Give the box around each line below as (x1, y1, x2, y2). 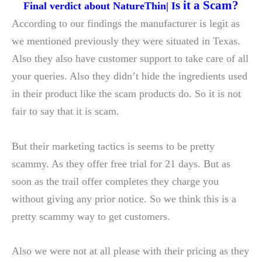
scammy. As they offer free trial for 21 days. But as (12, 157, 230, 170)
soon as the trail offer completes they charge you (12, 175, 219, 187)
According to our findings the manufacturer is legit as (12, 18, 240, 30)
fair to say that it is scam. (12, 105, 119, 118)
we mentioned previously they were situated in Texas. (12, 35, 240, 47)
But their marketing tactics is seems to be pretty (12, 140, 215, 152)
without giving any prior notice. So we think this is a (12, 192, 236, 205)
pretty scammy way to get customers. (12, 210, 170, 222)
